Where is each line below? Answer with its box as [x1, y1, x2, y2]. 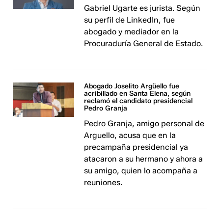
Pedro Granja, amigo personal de [84, 119, 205, 128]
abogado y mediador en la [84, 27, 179, 36]
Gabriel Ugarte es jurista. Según [84, 3, 201, 13]
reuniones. [84, 178, 123, 187]
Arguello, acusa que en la [84, 131, 176, 140]
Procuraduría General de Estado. [84, 39, 203, 48]
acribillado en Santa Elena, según [84, 89, 191, 98]
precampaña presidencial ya [84, 142, 189, 152]
